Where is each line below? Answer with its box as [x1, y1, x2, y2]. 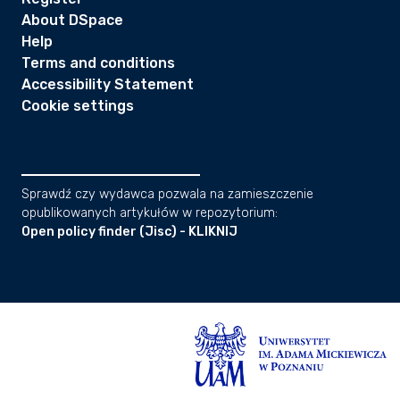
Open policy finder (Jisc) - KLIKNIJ [21, 224, 237, 239]
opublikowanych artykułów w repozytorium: [21, 205, 278, 221]
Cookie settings [21, 97, 134, 114]
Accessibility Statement [21, 76, 194, 93]
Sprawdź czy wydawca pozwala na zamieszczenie [21, 187, 313, 202]
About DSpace [21, 12, 123, 29]
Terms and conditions [21, 54, 175, 71]
